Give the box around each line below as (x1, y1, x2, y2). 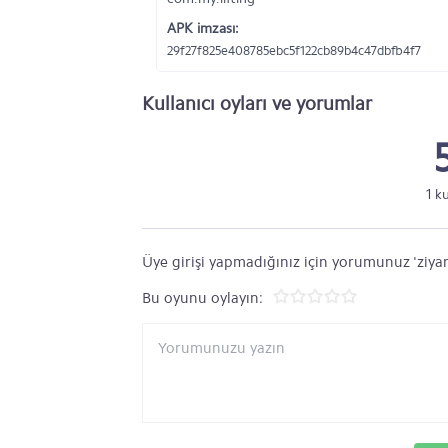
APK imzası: (167, 20, 239, 37)
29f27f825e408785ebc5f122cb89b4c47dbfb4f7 (167, 43, 421, 58)
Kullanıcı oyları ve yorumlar (142, 92, 372, 115)
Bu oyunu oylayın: (142, 289, 263, 307)
